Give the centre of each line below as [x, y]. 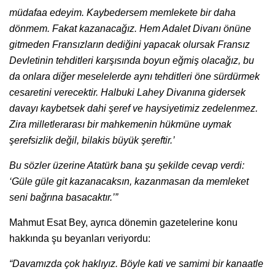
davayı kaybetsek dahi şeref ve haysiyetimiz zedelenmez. [134, 109]
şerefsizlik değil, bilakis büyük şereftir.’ [92, 141]
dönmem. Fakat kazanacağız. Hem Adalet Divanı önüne [130, 29]
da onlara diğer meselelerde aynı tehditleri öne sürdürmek [134, 77]
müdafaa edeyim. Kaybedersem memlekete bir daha [122, 13]
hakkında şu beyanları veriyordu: [80, 239]
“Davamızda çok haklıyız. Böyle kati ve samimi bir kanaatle [136, 264]
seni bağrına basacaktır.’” [64, 198]
